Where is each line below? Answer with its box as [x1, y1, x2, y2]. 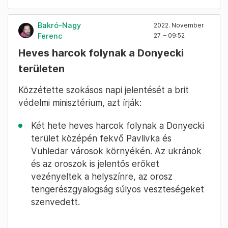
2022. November [154, 21, 204, 29]
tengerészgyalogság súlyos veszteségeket [31, 183, 204, 194]
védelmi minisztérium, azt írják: [18, 97, 141, 108]
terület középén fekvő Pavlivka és [31, 132, 172, 144]
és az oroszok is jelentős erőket [31, 158, 159, 169]
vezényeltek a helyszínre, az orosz [31, 170, 173, 182]
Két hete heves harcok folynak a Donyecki [31, 120, 204, 131]
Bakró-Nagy [38, 20, 81, 30]
